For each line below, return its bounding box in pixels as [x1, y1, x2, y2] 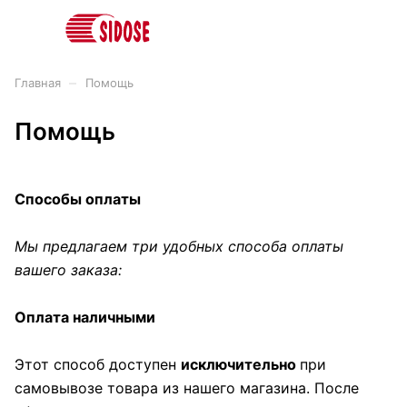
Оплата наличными [15, 308, 155, 326]
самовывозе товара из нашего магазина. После [15, 379, 359, 397]
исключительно [181, 355, 300, 373]
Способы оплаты [15, 190, 141, 208]
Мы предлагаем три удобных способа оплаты [15, 237, 343, 255]
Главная [15, 75, 61, 90]
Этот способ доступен [15, 355, 181, 373]
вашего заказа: [15, 261, 122, 279]
